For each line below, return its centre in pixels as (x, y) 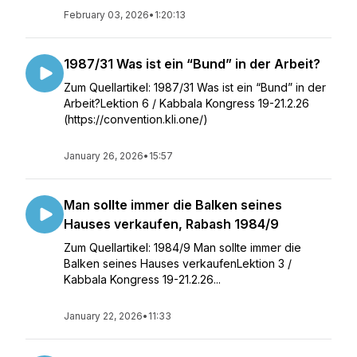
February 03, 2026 (106, 15)
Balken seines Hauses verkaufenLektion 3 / (178, 263)
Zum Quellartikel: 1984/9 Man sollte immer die (182, 247)
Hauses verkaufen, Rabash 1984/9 (171, 224)
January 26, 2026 (104, 156)
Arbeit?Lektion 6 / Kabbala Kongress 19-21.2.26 (186, 103)
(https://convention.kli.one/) (136, 119)
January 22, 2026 (103, 316)
